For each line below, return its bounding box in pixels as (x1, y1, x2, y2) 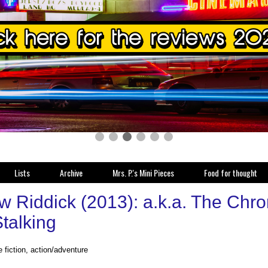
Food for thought (204, 166, 257, 179)
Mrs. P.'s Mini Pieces (112, 166, 174, 179)
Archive (60, 166, 83, 179)
